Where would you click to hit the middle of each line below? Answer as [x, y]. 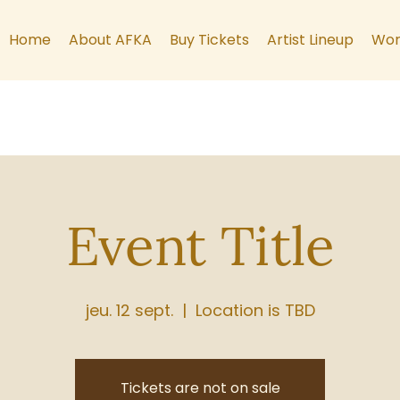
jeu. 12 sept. [129, 310]
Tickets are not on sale [200, 388]
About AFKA [110, 40]
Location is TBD [255, 310]
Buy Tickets [209, 40]
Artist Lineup [310, 40]
